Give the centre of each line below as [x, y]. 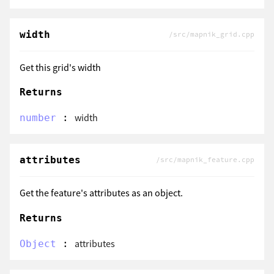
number [38, 118]
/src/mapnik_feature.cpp [205, 160]
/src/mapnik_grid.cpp [212, 34]
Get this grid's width [60, 67]
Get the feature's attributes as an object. [101, 193]
